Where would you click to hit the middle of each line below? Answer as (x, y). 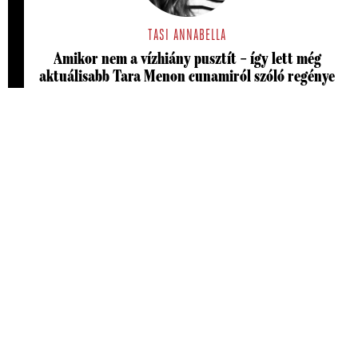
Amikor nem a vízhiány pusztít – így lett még (187, 58)
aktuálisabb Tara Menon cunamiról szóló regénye (187, 76)
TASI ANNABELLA (187, 36)
